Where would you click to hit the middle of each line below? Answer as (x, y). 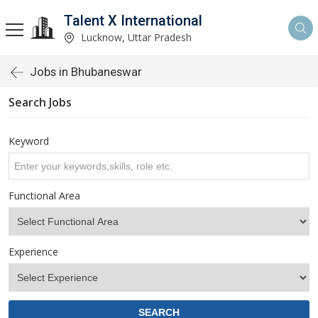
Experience (33, 252)
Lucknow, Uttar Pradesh (135, 37)
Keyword (29, 141)
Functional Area (44, 196)
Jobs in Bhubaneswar (86, 72)
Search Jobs (40, 102)
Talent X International (133, 20)
